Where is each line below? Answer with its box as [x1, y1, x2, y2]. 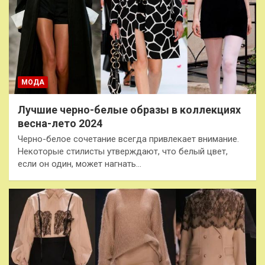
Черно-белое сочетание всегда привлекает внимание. [18, 133, 239, 144]
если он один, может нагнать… [18, 158, 141, 169]
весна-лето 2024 [18, 117, 102, 130]
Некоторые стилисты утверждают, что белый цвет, [18, 146, 228, 157]
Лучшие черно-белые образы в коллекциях [18, 103, 241, 116]
